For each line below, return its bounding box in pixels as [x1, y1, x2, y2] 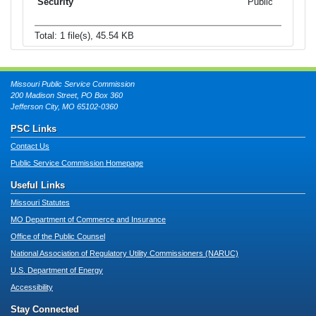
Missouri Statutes [11, 198, 70, 207]
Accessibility [11, 283, 53, 292]
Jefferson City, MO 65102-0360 [11, 102, 118, 111]
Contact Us [11, 142, 49, 151]
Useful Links [11, 180, 65, 191]
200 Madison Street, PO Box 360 [11, 91, 123, 100]
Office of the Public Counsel [11, 232, 105, 241]
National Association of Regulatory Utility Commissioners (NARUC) [11, 249, 238, 258]
